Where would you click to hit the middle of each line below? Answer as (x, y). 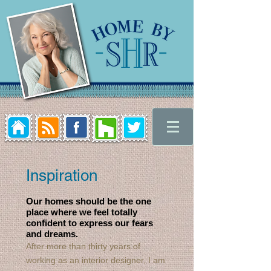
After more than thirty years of (83, 246)
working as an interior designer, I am (96, 260)
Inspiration (62, 175)
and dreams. (52, 234)
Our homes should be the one (89, 201)
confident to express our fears (90, 223)
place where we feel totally (82, 212)
